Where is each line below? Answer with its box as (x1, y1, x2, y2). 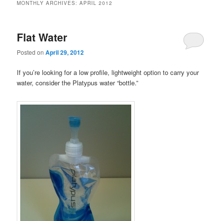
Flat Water (17, 29, 68, 44)
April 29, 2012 (45, 48, 84, 57)
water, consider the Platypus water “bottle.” (17, 78, 139, 88)
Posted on (17, 48, 46, 57)
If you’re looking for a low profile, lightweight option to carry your (17, 68, 199, 77)
